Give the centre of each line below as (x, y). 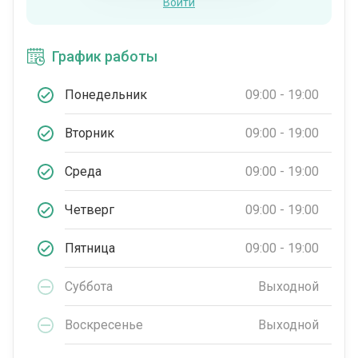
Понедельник (106, 94)
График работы (105, 57)
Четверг (89, 209)
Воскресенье (104, 324)
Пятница (90, 248)
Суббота (89, 286)
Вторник (89, 133)
